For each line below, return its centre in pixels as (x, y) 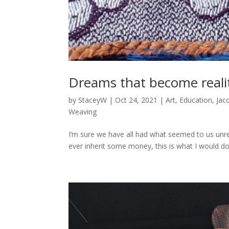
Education (196, 100)
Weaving (83, 112)
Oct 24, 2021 (136, 100)
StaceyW (93, 100)
